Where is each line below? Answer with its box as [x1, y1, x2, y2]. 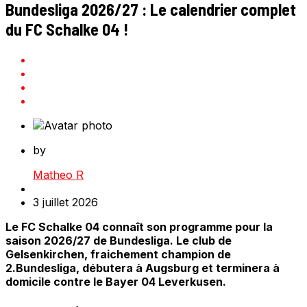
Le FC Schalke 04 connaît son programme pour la [5, 220, 273, 234]
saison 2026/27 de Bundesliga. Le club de [5, 234, 232, 248]
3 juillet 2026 [33, 195, 98, 210]
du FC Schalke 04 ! [5, 19, 128, 40]
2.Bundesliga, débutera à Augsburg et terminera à [5, 261, 280, 275]
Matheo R [33, 168, 84, 182]
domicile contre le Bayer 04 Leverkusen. [5, 275, 226, 289]
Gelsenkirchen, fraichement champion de [5, 247, 231, 262]
